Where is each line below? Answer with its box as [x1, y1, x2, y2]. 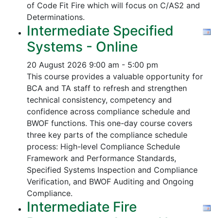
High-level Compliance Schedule [60, 142, 180, 151]
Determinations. [27, 12, 85, 22]
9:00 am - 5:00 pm [89, 60, 158, 70]
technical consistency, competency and [27, 95, 172, 105]
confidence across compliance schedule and [27, 107, 190, 116]
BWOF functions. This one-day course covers [27, 118, 192, 128]
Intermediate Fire [27, 199, 137, 215]
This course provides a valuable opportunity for [27, 72, 203, 81]
